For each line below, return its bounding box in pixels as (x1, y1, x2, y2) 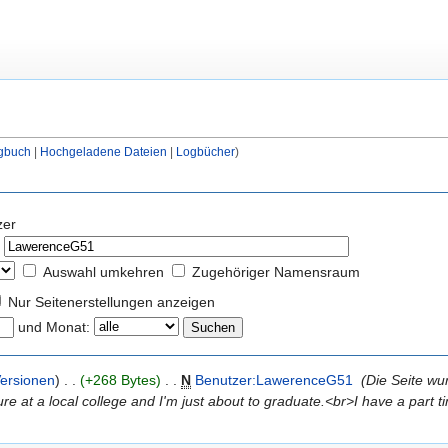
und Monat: (18, 318, 90, 335)
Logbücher (175, 145, 235, 159)
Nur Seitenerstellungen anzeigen (8, 293, 215, 310)
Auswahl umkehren (43, 263, 164, 280)
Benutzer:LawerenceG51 (195, 371, 354, 388)
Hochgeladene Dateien (39, 145, 167, 159)
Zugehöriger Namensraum (192, 263, 360, 280)
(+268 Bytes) (80, 371, 162, 388)
